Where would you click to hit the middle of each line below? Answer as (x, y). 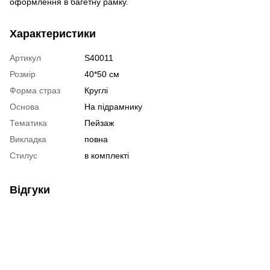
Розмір (23, 74)
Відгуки (30, 190)
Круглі (96, 90)
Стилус (24, 155)
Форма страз (35, 90)
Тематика (28, 123)
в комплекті (107, 155)
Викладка (28, 139)
